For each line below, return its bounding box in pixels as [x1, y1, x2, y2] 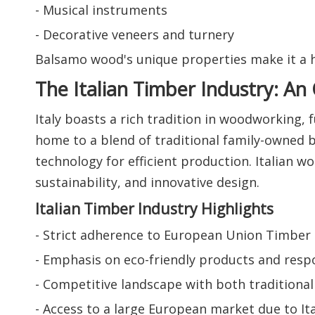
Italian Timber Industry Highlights [35, 198, 274, 219]
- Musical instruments [35, 1, 167, 19]
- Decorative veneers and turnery [35, 26, 234, 44]
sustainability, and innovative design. [35, 174, 259, 191]
